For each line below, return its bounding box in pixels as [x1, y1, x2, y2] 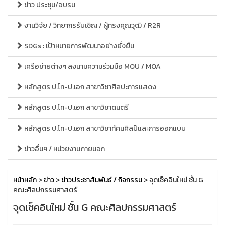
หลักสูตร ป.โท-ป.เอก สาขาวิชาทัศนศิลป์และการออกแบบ [23, 123, 186, 134]
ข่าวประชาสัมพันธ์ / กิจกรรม [61, 175, 142, 185]
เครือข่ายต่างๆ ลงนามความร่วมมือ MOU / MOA [23, 61, 161, 72]
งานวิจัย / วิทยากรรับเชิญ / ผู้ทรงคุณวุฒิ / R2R [23, 20, 161, 31]
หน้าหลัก [13, 175, 37, 185]
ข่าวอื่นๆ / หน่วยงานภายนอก [23, 144, 105, 154]
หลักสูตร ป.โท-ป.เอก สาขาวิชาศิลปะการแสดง [23, 82, 156, 92]
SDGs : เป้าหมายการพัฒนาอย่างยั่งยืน [23, 41, 134, 51]
